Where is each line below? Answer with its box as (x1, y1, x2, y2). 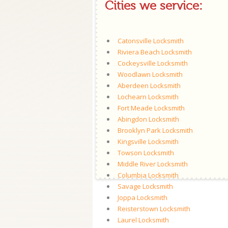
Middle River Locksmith (118, 159, 188, 168)
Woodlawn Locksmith (118, 70, 183, 79)
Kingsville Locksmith (118, 137, 179, 146)
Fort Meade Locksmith (118, 103, 185, 112)
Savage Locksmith (118, 182, 173, 191)
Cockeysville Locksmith (118, 59, 188, 68)
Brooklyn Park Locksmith (118, 126, 193, 135)
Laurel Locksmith (118, 215, 169, 224)
